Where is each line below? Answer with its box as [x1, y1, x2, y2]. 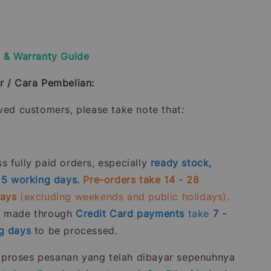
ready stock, [150, 157, 212, 169]
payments [137, 207, 185, 220]
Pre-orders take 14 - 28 [83, 174, 200, 186]
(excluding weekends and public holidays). [16, 191, 230, 203]
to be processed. [31, 224, 118, 237]
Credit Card [76, 207, 134, 220]
